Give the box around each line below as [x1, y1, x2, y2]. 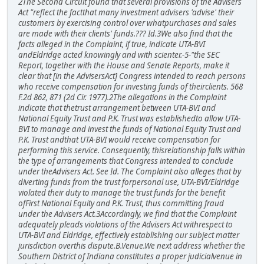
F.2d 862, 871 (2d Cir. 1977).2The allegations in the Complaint [18, 91, 226, 103]
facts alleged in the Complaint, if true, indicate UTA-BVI [18, 38, 205, 49]
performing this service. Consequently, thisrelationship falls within [18, 144, 245, 156]
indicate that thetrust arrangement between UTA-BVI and [18, 102, 216, 113]
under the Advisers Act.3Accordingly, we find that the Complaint [18, 208, 236, 219]
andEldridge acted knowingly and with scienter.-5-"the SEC [18, 49, 220, 60]
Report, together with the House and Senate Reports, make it [18, 60, 229, 71]
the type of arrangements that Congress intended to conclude [18, 155, 233, 166]
